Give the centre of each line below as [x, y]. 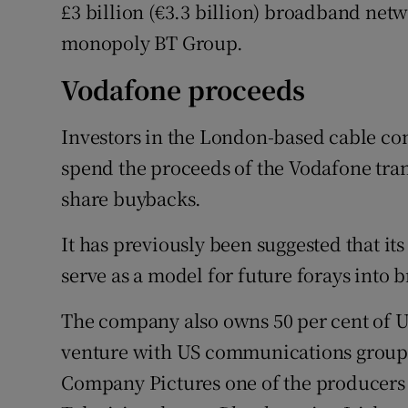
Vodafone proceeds [184, 90]
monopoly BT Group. [152, 43]
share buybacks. [132, 199]
